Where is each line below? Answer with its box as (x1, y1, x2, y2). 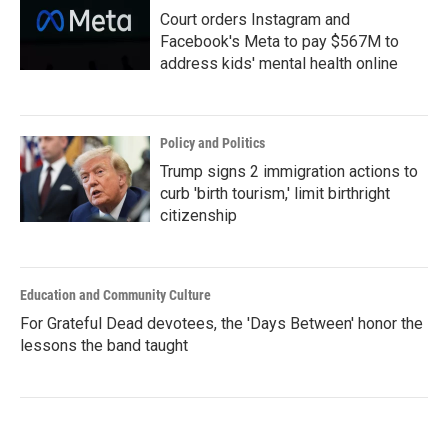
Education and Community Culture (20, 287, 211, 303)
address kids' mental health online (160, 54, 398, 73)
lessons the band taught (20, 336, 188, 355)
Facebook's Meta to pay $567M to (160, 32, 399, 51)
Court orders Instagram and (160, 10, 350, 29)
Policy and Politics (160, 135, 265, 151)
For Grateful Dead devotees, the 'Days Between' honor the (20, 314, 423, 333)
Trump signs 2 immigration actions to (160, 162, 418, 181)
